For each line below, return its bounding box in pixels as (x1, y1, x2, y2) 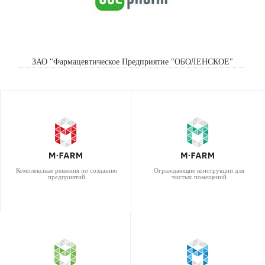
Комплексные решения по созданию (15, 167, 117, 174)
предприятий (47, 173, 85, 180)
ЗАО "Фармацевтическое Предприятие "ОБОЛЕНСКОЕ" (31, 57, 233, 66)
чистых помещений (171, 173, 227, 180)
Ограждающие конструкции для (153, 167, 244, 174)
